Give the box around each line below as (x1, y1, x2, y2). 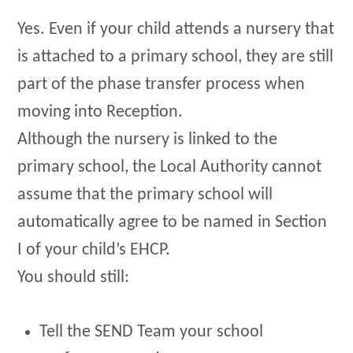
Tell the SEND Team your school (39, 322, 264, 341)
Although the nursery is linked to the (17, 131, 278, 150)
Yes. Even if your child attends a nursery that (17, 20, 335, 39)
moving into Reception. (17, 103, 184, 122)
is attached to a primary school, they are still (17, 48, 334, 67)
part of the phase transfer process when (17, 76, 306, 95)
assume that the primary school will (17, 186, 273, 205)
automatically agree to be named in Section (17, 214, 328, 232)
